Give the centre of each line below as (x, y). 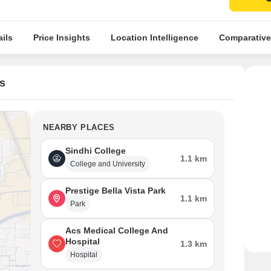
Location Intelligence (154, 38)
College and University (108, 164)
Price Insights (61, 38)
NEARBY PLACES (79, 127)
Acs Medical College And (117, 230)
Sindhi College (96, 151)
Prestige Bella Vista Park (116, 191)
